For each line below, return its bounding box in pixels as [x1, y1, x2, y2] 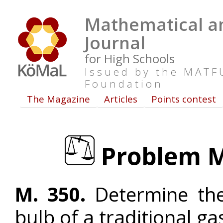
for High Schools [85, 50, 175, 67]
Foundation [85, 77, 163, 91]
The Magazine [27, 93, 90, 105]
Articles [104, 93, 137, 105]
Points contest [151, 93, 216, 105]
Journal [85, 31, 145, 54]
